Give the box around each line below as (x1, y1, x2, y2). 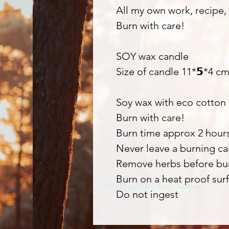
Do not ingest (116, 188, 178, 200)
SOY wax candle (116, 50, 189, 62)
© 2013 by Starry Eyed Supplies (104, 181, 204, 191)
